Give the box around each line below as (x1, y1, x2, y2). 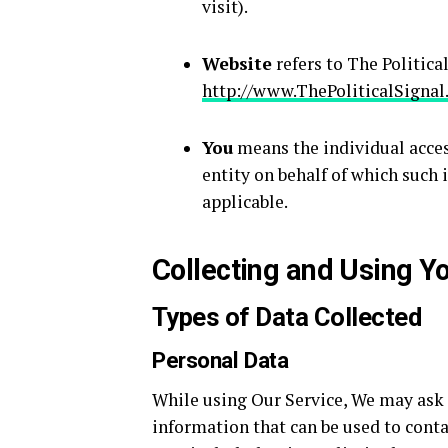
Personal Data (152, 347, 289, 373)
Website (202, 52, 272, 75)
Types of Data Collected (152, 302, 422, 332)
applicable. (202, 190, 288, 213)
